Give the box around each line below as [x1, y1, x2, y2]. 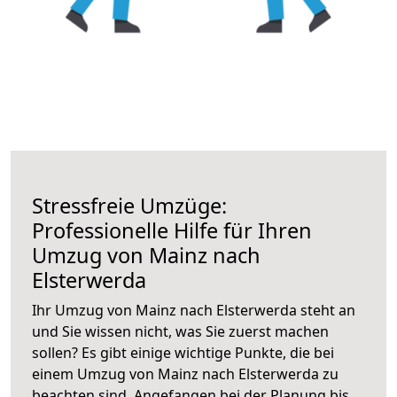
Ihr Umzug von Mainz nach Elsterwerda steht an [32, 300, 355, 320]
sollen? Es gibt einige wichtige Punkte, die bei [32, 342, 334, 362]
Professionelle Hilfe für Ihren [32, 215, 312, 245]
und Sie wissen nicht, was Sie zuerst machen [32, 321, 329, 341]
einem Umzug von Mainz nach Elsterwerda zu [32, 363, 339, 384]
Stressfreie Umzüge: [32, 191, 227, 220]
